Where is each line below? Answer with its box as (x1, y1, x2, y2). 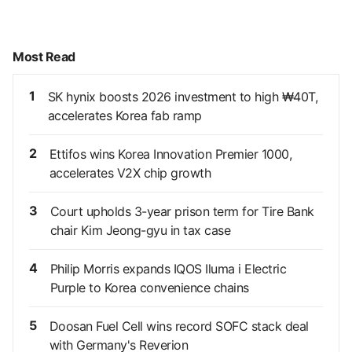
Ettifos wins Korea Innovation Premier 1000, (49, 145, 291, 162)
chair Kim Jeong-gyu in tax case (49, 222, 230, 238)
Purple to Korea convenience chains (49, 279, 249, 295)
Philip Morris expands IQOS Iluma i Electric (49, 260, 286, 277)
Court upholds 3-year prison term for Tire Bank (49, 203, 314, 219)
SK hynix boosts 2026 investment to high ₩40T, (47, 88, 317, 104)
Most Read (13, 48, 75, 64)
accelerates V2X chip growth (49, 164, 211, 181)
